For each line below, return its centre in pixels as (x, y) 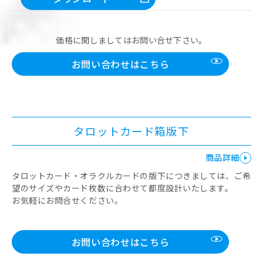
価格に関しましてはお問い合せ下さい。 (131, 40)
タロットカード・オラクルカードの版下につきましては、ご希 (131, 176)
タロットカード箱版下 (131, 131)
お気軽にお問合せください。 (68, 200)
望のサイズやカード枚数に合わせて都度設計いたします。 (123, 188)
